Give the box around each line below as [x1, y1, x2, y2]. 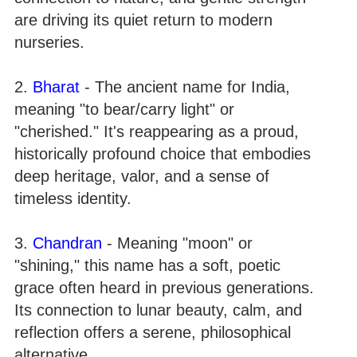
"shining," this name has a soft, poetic [14, 256, 280, 274]
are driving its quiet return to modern [14, 10, 273, 29]
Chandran [33, 233, 102, 252]
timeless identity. [14, 189, 131, 207]
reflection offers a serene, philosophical [14, 323, 291, 341]
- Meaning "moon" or [102, 233, 253, 252]
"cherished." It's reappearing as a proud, [14, 122, 299, 140]
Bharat [33, 77, 80, 96]
